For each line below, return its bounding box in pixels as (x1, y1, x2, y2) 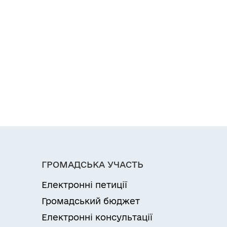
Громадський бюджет (42, 196, 140, 206)
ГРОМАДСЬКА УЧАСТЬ (42, 160, 143, 169)
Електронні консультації (42, 212, 153, 222)
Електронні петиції (42, 180, 127, 190)
